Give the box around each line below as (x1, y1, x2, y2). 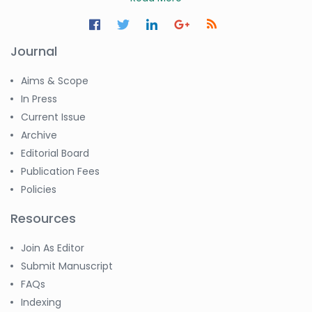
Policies (21, 182, 56, 196)
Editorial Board (21, 146, 89, 160)
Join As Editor (21, 240, 84, 255)
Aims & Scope (21, 73, 88, 88)
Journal (10, 42, 57, 60)
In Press (21, 91, 57, 106)
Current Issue (21, 109, 86, 124)
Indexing (21, 295, 61, 309)
